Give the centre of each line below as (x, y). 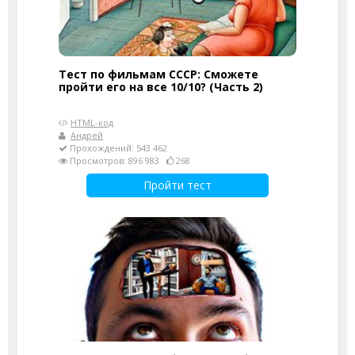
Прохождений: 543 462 (117, 147)
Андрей (87, 135)
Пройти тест (177, 185)
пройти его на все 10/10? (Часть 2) (161, 86)
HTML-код (92, 122)
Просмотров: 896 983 (117, 160)
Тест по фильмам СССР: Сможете (158, 74)
